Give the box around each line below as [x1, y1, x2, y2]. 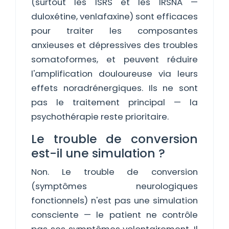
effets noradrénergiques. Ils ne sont [31, 82, 198, 94]
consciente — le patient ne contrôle [31, 209, 198, 221]
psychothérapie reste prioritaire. [31, 110, 169, 123]
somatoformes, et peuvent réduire [31, 53, 198, 65]
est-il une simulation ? [31, 145, 165, 162]
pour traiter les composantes [31, 25, 198, 37]
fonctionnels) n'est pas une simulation [31, 194, 198, 207]
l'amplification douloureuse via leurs [31, 67, 198, 80]
